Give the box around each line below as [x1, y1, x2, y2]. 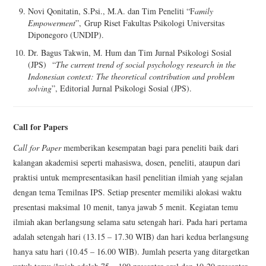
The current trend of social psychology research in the [56, 59, 236, 71]
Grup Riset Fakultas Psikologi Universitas [81, 17, 225, 28]
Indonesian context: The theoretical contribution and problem [28, 71, 235, 83]
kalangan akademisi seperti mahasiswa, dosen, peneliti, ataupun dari [13, 157, 241, 169]
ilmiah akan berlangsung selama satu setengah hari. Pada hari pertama [13, 216, 248, 228]
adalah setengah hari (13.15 [13, 231, 106, 243]
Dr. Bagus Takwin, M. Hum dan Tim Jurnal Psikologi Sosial [28, 47, 232, 59]
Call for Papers [13, 121, 68, 134]
